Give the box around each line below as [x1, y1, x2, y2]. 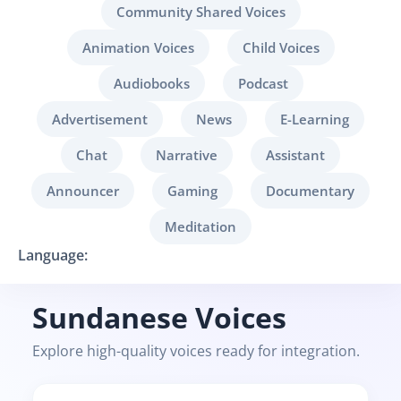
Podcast [237, 74, 288, 92]
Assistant [266, 146, 325, 164]
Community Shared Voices [115, 3, 286, 21]
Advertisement [52, 110, 148, 128]
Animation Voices [81, 38, 194, 56]
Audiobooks [113, 74, 190, 92]
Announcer [47, 182, 119, 200]
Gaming [167, 182, 218, 200]
